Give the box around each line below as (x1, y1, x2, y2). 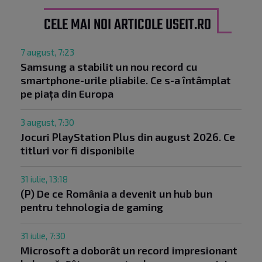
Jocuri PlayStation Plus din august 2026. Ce (20, 130, 235, 144)
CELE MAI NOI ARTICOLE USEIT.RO (43, 13, 211, 37)
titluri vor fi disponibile (20, 144, 135, 157)
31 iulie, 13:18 (20, 174, 68, 185)
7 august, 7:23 (20, 47, 74, 58)
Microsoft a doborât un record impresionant (20, 244, 237, 257)
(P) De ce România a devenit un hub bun (20, 187, 212, 201)
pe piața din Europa (20, 87, 113, 101)
